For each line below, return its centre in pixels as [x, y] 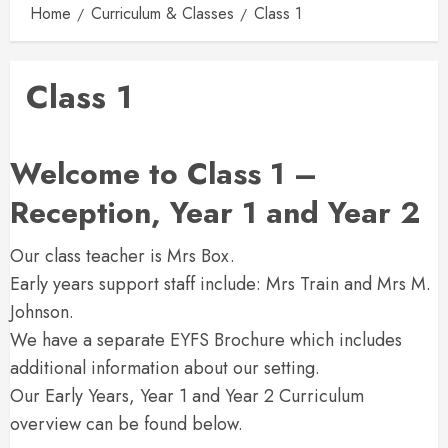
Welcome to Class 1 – [163, 173]
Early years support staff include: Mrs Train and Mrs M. [220, 284]
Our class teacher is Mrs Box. [122, 256]
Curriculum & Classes [162, 13]
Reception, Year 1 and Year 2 [215, 212]
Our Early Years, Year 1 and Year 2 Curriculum [187, 396]
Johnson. [42, 312]
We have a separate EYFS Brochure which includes [206, 340]
